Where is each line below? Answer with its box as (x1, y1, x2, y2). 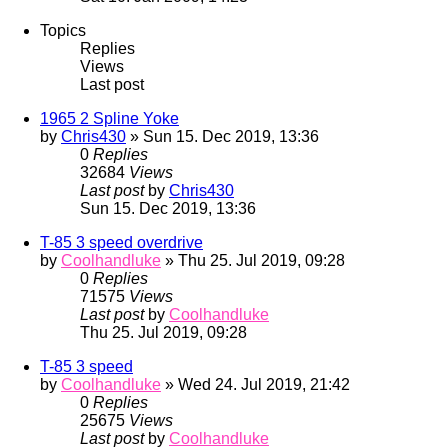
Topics (40, 22, 86, 40)
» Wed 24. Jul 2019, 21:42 (161, 376, 350, 394)
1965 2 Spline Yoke (40, 110, 179, 128)
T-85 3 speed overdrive (40, 234, 203, 252)
